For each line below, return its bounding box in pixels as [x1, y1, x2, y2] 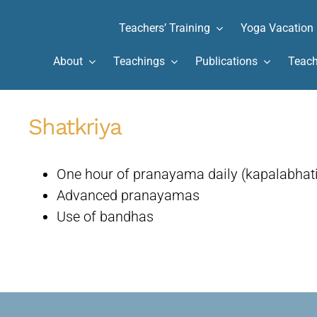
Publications [195, 54, 258, 68]
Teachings [113, 54, 166, 68]
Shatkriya [28, 113, 122, 140]
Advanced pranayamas [56, 187, 200, 204]
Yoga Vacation [241, 21, 314, 35]
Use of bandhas [56, 208, 154, 225]
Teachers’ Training [119, 21, 211, 35]
